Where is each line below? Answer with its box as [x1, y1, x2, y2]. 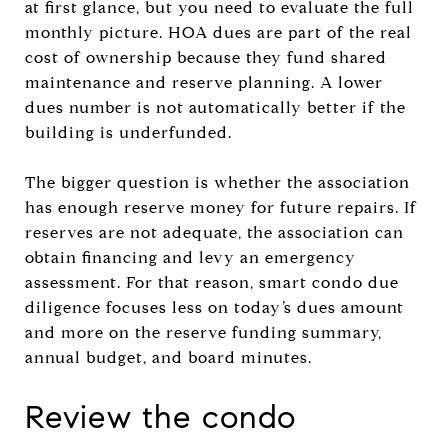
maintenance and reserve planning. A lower [25, 72, 383, 92]
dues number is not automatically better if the [25, 97, 406, 117]
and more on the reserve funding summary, [25, 322, 382, 342]
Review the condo [25, 396, 296, 437]
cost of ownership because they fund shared [25, 47, 387, 67]
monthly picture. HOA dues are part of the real [25, 22, 412, 42]
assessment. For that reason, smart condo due [25, 272, 399, 292]
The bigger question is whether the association [25, 172, 410, 192]
